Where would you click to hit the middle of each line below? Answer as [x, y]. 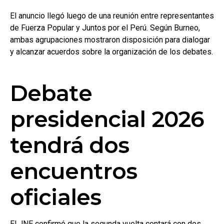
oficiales [56, 197]
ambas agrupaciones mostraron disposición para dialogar [110, 39]
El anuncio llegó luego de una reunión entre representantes [112, 15]
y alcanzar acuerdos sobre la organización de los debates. [111, 51]
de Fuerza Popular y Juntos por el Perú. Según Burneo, [105, 27]
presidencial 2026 [107, 119]
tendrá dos [70, 145]
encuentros [74, 171]
